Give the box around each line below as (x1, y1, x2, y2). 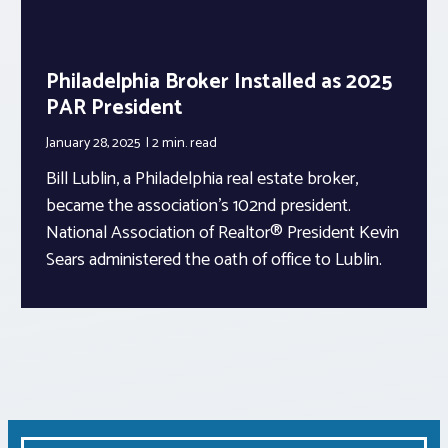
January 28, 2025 (46, 131, 143, 155)
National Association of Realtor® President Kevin (46, 217, 399, 248)
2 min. (152, 131, 190, 155)
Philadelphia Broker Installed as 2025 (46, 64, 392, 99)
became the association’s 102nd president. (46, 190, 351, 221)
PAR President (46, 90, 183, 125)
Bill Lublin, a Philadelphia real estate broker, (46, 163, 358, 194)
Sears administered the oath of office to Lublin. (46, 244, 382, 275)
